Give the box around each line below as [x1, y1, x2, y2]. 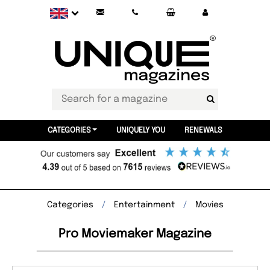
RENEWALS [184, 127, 222, 134]
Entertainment [113, 201, 175, 209]
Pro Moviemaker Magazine [58, 228, 212, 240]
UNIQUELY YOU [116, 127, 165, 134]
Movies [195, 201, 224, 209]
